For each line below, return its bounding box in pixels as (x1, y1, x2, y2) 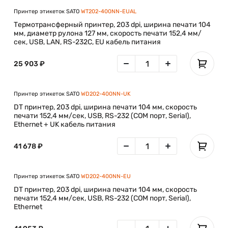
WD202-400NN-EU (81, 173, 131, 180)
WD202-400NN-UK (81, 91, 131, 97)
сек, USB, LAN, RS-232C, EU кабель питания (14, 38, 161, 46)
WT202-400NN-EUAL (81, 8, 136, 15)
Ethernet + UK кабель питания (14, 120, 116, 129)
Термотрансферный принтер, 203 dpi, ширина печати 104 (14, 20, 211, 29)
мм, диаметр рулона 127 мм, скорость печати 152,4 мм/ (14, 29, 202, 38)
